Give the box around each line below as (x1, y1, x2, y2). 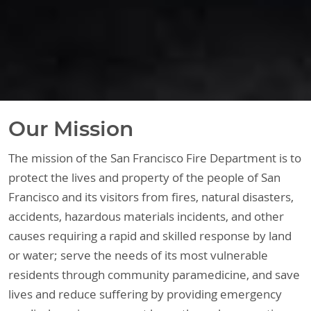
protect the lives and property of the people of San (8, 169, 281, 185)
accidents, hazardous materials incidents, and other (8, 208, 285, 224)
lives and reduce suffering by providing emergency (8, 286, 283, 302)
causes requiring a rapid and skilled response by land (8, 228, 292, 244)
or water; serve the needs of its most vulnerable (8, 247, 269, 263)
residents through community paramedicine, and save (8, 267, 301, 283)
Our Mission (8, 115, 134, 141)
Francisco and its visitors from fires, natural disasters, (8, 189, 294, 205)
